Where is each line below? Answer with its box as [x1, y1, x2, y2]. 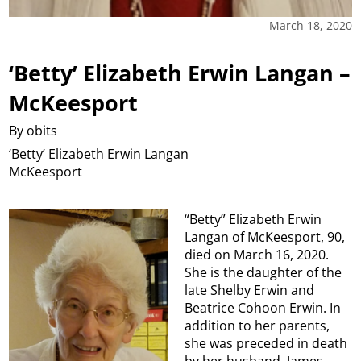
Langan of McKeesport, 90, [185, 227, 346, 246]
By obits [9, 122, 58, 140]
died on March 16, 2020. [185, 245, 330, 263]
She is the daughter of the [185, 263, 342, 281]
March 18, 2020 [268, 18, 352, 34]
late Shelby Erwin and [185, 280, 315, 299]
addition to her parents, [185, 316, 330, 334]
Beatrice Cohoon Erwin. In [185, 298, 342, 317]
